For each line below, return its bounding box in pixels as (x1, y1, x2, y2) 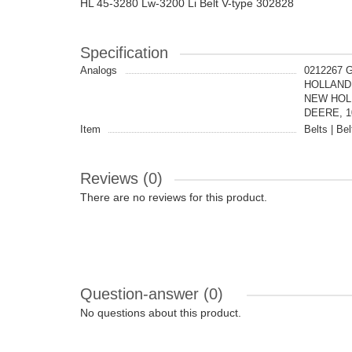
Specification (80, 44, 168, 61)
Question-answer (80, 285, 203, 302)
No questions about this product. (80, 306, 241, 319)
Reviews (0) (80, 170, 163, 187)
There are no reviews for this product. (80, 191, 267, 203)
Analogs (80, 64, 117, 76)
